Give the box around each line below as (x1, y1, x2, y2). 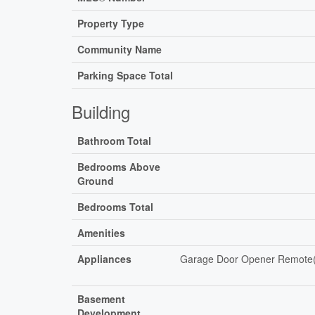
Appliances (77, 251, 131, 266)
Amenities (77, 225, 125, 240)
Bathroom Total (77, 133, 151, 148)
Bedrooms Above (77, 159, 160, 174)
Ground (77, 173, 114, 188)
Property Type (77, 15, 144, 30)
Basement (77, 291, 125, 306)
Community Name (77, 41, 162, 56)
